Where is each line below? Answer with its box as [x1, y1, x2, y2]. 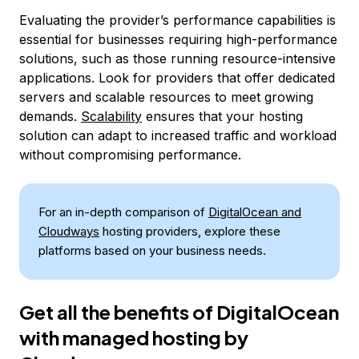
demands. [19, 108, 81, 124]
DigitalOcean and [208, 204, 301, 220]
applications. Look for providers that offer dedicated [19, 70, 335, 86]
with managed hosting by [19, 325, 248, 349]
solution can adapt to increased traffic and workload [19, 127, 337, 143]
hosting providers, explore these [99, 224, 280, 239]
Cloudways [38, 224, 99, 239]
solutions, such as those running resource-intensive [19, 50, 336, 67]
